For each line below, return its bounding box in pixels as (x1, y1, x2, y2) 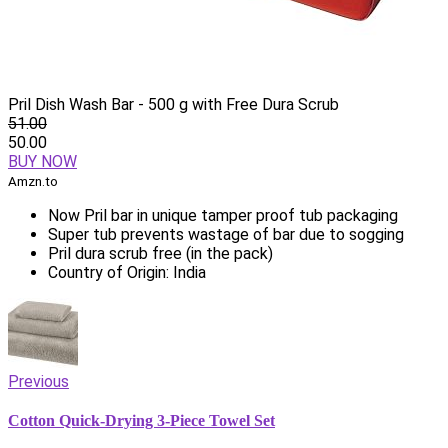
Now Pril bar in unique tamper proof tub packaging (48, 205, 398, 225)
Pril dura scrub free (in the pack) (48, 243, 273, 263)
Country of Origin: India (48, 262, 206, 282)
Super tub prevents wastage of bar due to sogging (48, 224, 404, 244)
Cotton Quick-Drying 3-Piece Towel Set (8, 412, 275, 430)
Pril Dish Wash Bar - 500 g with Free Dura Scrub (8, 94, 339, 114)
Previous (8, 371, 69, 391)
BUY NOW (8, 151, 77, 171)
